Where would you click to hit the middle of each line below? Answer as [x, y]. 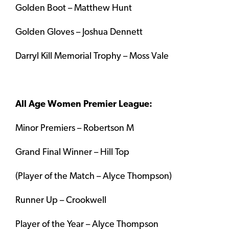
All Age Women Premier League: [84, 105]
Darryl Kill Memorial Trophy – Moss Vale [92, 57]
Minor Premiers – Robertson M [75, 129]
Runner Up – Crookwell [61, 201]
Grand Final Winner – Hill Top [72, 153]
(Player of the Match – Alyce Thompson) [94, 177]
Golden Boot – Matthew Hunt [74, 9]
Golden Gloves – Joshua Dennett [79, 33]
